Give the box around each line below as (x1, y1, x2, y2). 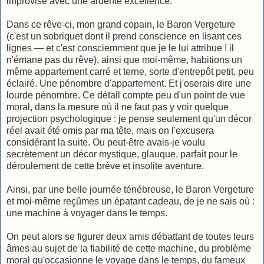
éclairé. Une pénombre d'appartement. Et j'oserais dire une (6, 78, 251, 88)
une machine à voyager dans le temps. (6, 207, 167, 218)
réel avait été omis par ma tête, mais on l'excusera (6, 125, 214, 136)
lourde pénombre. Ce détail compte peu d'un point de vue (6, 90, 245, 100)
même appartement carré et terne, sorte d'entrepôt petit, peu (6, 66, 254, 77)
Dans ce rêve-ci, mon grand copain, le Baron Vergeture (6, 19, 235, 29)
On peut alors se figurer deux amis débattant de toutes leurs (6, 231, 254, 242)
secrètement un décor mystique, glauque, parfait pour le (6, 148, 237, 159)
